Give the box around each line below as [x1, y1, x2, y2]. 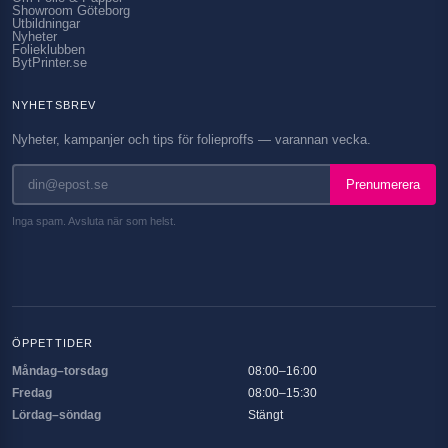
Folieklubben [12, 42, 85, 57]
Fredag [12, 386, 52, 400]
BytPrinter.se [12, 55, 87, 70]
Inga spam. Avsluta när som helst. [12, 215, 176, 227]
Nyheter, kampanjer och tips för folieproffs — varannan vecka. [12, 132, 371, 147]
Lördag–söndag [12, 408, 101, 422]
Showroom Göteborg [12, 3, 130, 18]
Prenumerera [346, 176, 420, 192]
